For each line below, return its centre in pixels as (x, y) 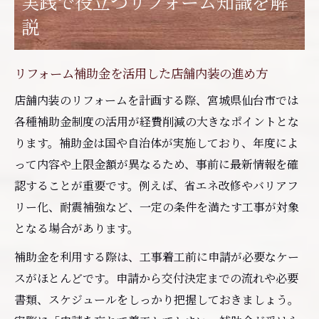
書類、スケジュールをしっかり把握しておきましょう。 (157, 299)
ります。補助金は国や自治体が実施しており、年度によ (156, 142)
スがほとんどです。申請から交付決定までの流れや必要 (156, 278)
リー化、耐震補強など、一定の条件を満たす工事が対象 (157, 206)
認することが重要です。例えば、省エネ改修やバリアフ (156, 185)
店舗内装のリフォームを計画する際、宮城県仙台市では (156, 100)
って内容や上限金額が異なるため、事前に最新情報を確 (156, 164)
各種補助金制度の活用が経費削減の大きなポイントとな (157, 121)
